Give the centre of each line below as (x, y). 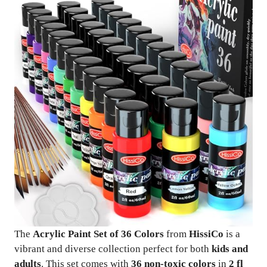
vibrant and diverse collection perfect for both (113, 249)
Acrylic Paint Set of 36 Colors (98, 234)
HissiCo (206, 234)
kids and (230, 249)
